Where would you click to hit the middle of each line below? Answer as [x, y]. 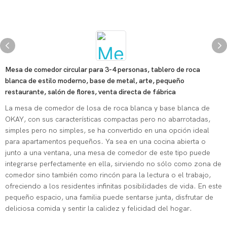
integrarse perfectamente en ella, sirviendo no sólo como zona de [113, 164]
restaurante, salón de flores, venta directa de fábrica [90, 92]
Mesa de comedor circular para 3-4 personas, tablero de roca [103, 70]
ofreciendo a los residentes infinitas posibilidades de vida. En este [113, 186]
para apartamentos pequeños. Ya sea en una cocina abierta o [105, 142]
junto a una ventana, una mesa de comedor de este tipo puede [108, 153]
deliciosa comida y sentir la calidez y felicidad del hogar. [99, 209]
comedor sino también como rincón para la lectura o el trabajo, [108, 175]
